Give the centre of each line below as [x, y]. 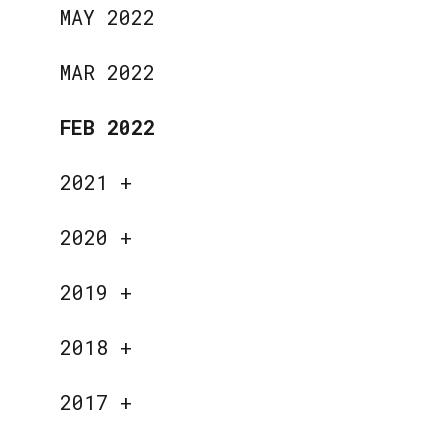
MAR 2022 [108, 71]
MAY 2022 [108, 16]
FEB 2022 [108, 126]
